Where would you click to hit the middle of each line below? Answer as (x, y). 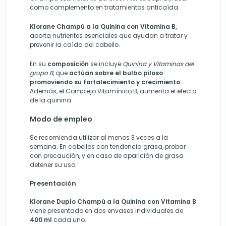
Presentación (53, 183)
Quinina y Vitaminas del (158, 64)
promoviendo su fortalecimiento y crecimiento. (106, 82)
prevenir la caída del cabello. (75, 45)
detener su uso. (53, 165)
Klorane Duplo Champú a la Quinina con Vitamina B (113, 202)
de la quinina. (51, 100)
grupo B (41, 73)
